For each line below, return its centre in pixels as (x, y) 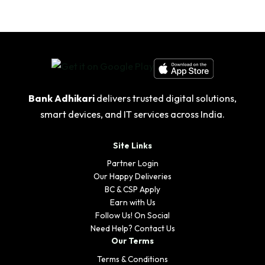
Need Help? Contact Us (132, 229)
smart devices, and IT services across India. (132, 114)
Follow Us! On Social (132, 216)
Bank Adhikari (62, 98)
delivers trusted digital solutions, (166, 98)
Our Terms (132, 241)
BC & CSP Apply (132, 190)
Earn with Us (132, 203)
